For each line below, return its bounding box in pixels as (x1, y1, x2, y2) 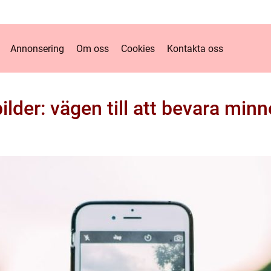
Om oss (76, 42, 109, 54)
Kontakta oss (167, 42, 223, 54)
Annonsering (10, 42, 64, 54)
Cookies (121, 42, 155, 54)
